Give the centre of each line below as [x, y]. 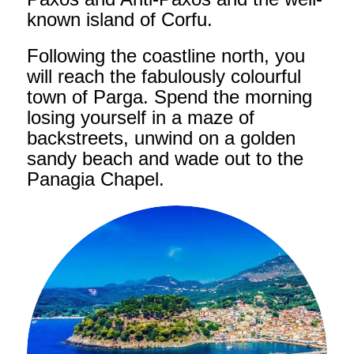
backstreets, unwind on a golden [161, 138]
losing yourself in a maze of [140, 118]
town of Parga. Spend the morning [169, 97]
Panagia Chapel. [95, 179]
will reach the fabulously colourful [164, 77]
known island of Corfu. [119, 20]
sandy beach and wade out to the [165, 159]
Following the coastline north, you [166, 56]
